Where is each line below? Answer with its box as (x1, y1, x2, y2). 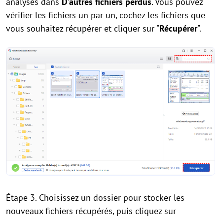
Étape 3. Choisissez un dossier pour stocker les (6, 191, 184, 203)
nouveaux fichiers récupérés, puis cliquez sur (6, 205, 176, 217)
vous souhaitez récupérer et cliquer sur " (6, 22, 159, 34)
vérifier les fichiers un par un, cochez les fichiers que (6, 9, 205, 21)
